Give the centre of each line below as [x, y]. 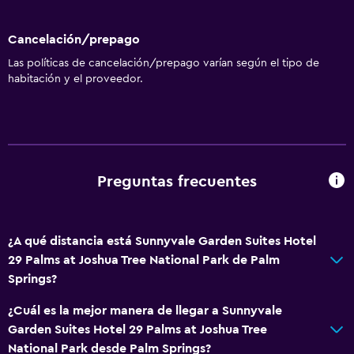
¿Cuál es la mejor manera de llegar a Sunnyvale [145, 310]
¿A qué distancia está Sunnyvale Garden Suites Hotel [162, 241]
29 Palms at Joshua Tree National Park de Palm [144, 260]
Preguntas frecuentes [177, 182]
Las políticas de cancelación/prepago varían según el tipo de [164, 63]
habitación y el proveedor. [75, 79]
